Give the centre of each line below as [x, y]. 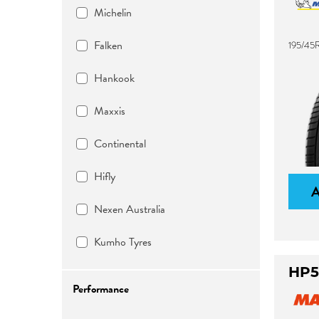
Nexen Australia [130, 209]
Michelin [113, 13]
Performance [101, 289]
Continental [120, 144]
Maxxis [110, 111]
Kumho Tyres [123, 242]
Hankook [114, 78]
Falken [108, 46]
